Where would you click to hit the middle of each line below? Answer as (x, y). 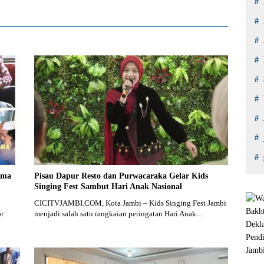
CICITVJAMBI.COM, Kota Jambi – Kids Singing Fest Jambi (130, 203)
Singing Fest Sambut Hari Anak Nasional (108, 186)
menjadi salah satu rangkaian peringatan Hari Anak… (119, 213)
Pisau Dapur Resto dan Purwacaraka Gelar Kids (121, 176)
